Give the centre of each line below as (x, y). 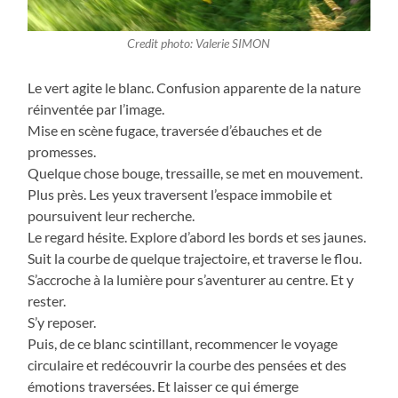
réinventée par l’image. (96, 109)
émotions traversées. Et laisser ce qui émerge (163, 386)
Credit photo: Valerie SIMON (199, 44)
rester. (47, 301)
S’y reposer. (62, 322)
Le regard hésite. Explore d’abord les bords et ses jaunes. (197, 237)
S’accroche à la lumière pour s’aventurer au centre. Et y (191, 280)
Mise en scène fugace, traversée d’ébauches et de (175, 131)
